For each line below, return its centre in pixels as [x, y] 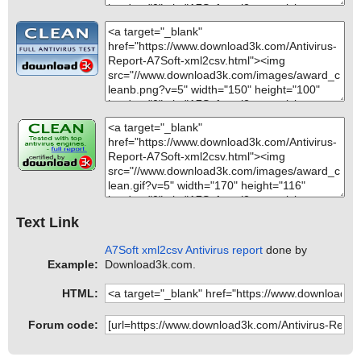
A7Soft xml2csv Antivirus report [184, 250]
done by [285, 250]
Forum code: [63, 325]
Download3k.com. [151, 265]
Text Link [48, 222]
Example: [73, 265]
